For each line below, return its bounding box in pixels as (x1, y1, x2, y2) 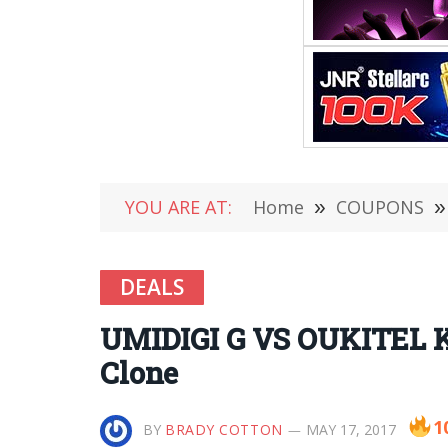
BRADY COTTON (165, 420, 283, 439)
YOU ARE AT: (125, 195, 232, 219)
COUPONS (336, 195, 424, 219)
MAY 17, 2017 (305, 420, 396, 439)
